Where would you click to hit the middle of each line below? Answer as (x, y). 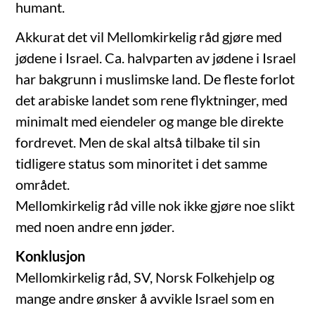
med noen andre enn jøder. (95, 227)
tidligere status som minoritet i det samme (142, 163)
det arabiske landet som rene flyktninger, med (152, 100)
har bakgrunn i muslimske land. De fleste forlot (155, 79)
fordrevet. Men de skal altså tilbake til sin (138, 142)
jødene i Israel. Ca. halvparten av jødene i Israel (156, 58)
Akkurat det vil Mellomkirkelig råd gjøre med (149, 37)
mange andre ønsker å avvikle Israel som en (145, 298)
